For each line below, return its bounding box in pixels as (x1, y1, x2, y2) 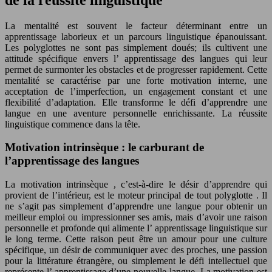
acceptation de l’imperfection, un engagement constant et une (5, 86, 267, 97)
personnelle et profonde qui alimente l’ (5, 223, 155, 234)
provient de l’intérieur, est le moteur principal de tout (5, 190, 215, 201)
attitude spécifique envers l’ (5, 53, 124, 64)
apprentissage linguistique (154, 223, 256, 234)
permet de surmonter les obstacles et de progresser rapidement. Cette (5, 64, 267, 75)
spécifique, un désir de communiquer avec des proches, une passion (5, 245, 267, 256)
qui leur (234, 53, 267, 64)
